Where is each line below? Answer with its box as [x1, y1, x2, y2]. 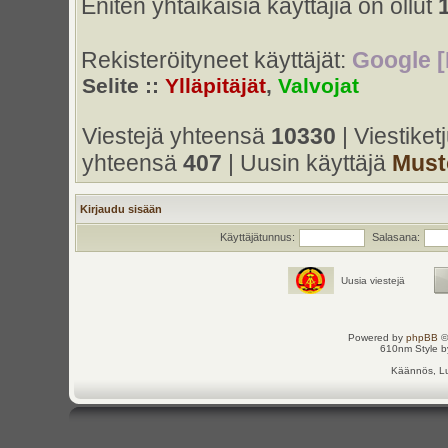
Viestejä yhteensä [81, 123, 271, 149]
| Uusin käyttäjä [221, 150, 392, 176]
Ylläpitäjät [164, 74, 266, 97]
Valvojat [277, 74, 359, 97]
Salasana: [372, 230, 421, 243]
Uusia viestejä [341, 275, 406, 286]
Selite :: [81, 74, 165, 97]
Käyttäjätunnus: [220, 230, 296, 243]
